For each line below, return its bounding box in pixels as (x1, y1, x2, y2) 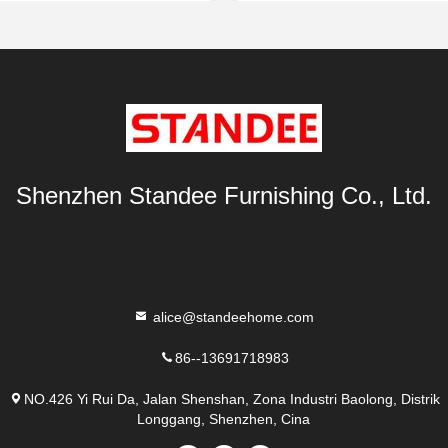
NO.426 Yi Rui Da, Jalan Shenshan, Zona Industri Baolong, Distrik (23, 390, 440, 407)
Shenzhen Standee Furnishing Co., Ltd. (16, 182, 432, 210)
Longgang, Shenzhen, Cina (137, 410, 311, 427)
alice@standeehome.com (149, 308, 315, 325)
